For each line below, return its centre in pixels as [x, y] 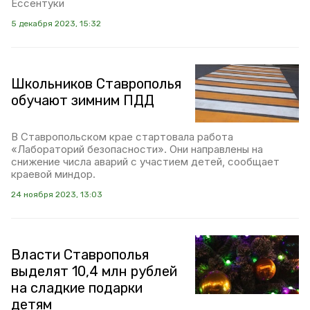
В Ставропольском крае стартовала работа [122, 137]
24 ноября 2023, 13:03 [57, 195]
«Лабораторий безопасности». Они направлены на [137, 149]
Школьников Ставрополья [96, 83]
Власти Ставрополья [80, 255]
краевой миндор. [53, 174]
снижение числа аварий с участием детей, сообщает [145, 162]
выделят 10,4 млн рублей [94, 272]
